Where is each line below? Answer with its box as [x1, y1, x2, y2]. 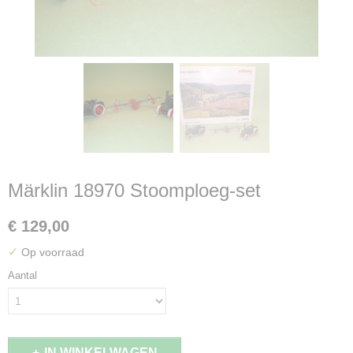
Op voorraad [18, 246, 84, 258]
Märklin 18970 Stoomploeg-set [8, 180, 261, 201]
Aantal [8, 269, 37, 281]
